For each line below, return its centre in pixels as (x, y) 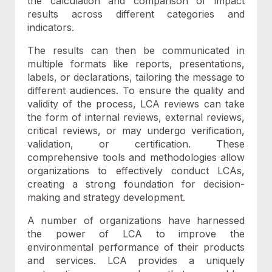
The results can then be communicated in (136, 50)
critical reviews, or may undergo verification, (136, 131)
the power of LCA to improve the (136, 234)
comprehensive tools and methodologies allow (136, 157)
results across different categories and (136, 14)
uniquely (225, 260)
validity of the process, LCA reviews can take (136, 104)
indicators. (51, 27)
